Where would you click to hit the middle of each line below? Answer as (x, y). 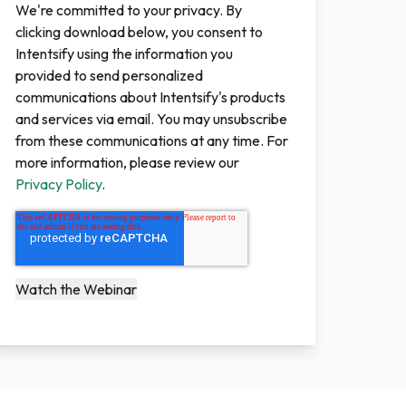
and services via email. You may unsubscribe (151, 119)
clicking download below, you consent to (139, 32)
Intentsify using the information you (124, 53)
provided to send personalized (109, 75)
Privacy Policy (58, 184)
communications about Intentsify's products (150, 97)
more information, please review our (127, 162)
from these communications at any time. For (151, 140)
